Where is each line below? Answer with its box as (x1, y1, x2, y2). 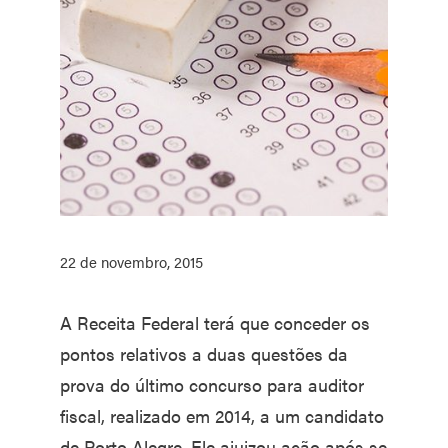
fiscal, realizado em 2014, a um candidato (60, 402, 384, 428)
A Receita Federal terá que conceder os (60, 309, 370, 335)
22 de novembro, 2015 (60, 250, 203, 272)
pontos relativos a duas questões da (60, 340, 348, 366)
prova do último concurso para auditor (60, 371, 364, 397)
